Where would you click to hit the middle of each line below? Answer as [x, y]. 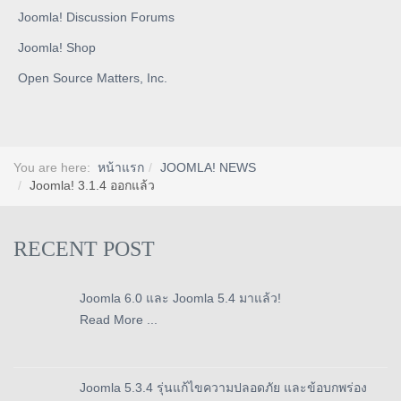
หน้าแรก [121, 168]
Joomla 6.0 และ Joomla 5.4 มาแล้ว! [180, 299]
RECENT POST [84, 249]
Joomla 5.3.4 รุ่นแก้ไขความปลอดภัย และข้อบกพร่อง [223, 388]
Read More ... [119, 320]
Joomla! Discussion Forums [96, 17]
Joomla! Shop [57, 48]
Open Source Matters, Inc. [93, 78]
